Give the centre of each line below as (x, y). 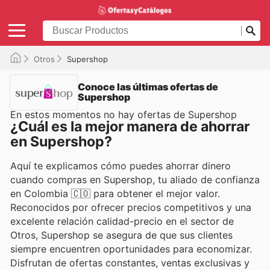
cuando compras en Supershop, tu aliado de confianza (135, 179)
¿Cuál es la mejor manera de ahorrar (130, 126)
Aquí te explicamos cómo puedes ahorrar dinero (121, 165)
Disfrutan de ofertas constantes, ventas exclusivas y (130, 262)
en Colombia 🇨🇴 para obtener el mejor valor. (115, 193)
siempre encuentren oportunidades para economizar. (131, 249)
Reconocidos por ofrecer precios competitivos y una (131, 207)
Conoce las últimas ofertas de (148, 86)
